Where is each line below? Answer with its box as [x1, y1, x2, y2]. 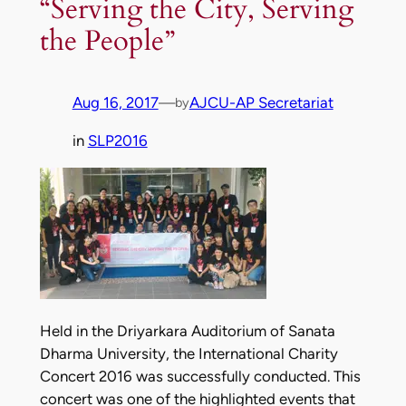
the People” [39, 22, 175, 61]
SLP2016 [87, 130, 148, 150]
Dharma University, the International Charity [39, 344, 338, 363]
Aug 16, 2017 [72, 93, 159, 112]
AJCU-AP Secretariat [188, 93, 333, 112]
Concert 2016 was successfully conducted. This [39, 367, 361, 386]
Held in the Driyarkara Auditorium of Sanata [39, 322, 335, 341]
